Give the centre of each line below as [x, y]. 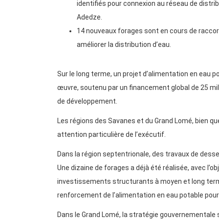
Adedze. [89, 17]
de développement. [87, 101]
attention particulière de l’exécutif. [111, 135]
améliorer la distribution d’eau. [124, 45]
